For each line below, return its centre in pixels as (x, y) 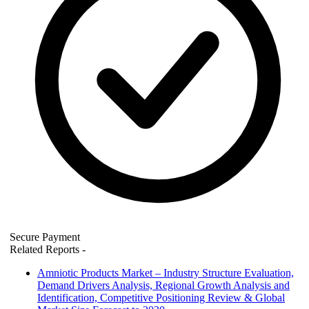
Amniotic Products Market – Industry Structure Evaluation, (166, 272)
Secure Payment (45, 237)
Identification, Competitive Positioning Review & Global (161, 297)
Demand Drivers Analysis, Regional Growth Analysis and (163, 285)
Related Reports (46, 249)
